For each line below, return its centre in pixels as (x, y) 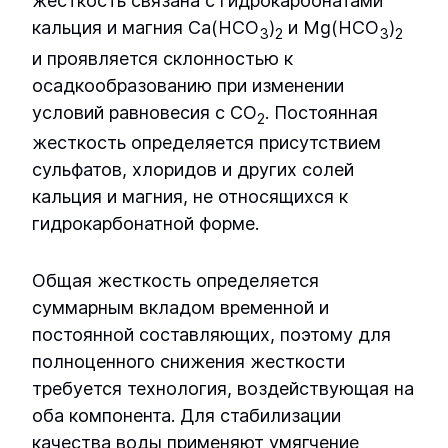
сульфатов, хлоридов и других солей (193, 170)
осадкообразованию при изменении (188, 85)
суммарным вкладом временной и (180, 308)
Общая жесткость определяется (175, 281)
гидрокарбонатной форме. (145, 224)
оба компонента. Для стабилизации (186, 416)
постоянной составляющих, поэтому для (211, 335)
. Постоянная (321, 112)
